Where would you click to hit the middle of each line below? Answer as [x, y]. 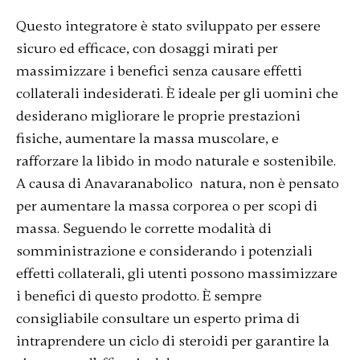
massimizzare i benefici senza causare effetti [159, 71]
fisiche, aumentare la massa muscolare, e [147, 138]
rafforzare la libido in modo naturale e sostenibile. [176, 161]
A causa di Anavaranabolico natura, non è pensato [177, 183]
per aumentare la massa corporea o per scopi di [166, 206]
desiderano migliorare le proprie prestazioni [158, 116]
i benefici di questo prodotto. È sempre [139, 296]
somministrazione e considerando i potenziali [164, 251]
